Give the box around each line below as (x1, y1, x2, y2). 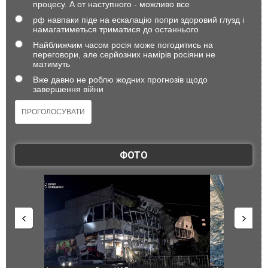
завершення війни (33, 84, 103, 94)
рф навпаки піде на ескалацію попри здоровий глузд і (33, 15, 244, 25)
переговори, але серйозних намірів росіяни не (33, 50, 215, 59)
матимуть (33, 59, 70, 69)
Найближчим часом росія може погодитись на (33, 40, 213, 50)
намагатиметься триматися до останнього (33, 25, 199, 34)
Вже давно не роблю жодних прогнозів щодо (33, 75, 208, 84)
